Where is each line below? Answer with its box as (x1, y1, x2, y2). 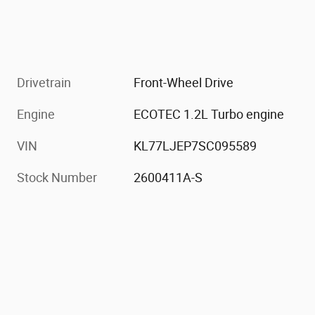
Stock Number (17, 170, 97, 186)
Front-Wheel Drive (134, 75, 234, 91)
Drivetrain (17, 75, 71, 91)
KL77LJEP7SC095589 (134, 139, 257, 154)
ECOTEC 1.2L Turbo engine (134, 107, 285, 122)
